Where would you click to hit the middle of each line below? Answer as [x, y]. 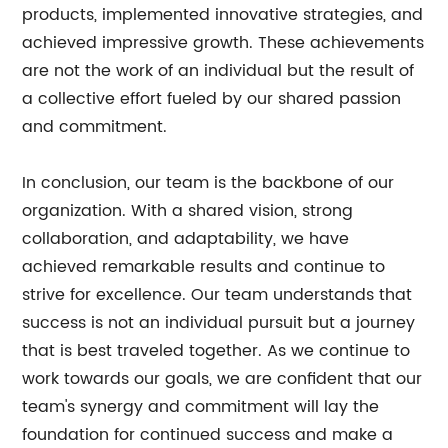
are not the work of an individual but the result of [218, 71]
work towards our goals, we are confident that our [222, 379]
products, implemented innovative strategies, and [223, 15]
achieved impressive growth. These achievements [223, 43]
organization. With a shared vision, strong [188, 211]
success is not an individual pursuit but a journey [219, 323]
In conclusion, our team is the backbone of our [208, 183]
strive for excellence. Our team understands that [217, 295]
